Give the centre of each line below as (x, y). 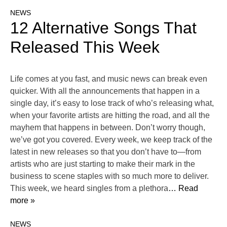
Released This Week (85, 47)
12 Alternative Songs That (103, 28)
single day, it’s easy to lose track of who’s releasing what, (112, 103)
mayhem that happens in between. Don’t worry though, (108, 128)
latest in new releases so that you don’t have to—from (106, 152)
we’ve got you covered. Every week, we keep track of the (111, 140)
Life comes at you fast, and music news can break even (109, 79)
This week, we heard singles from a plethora (89, 188)
